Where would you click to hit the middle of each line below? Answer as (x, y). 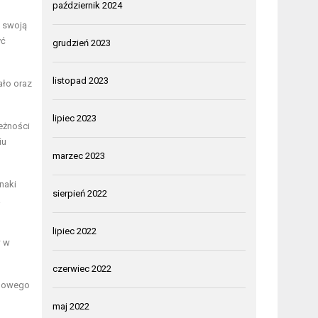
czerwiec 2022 (82, 268)
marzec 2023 (79, 155)
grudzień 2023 (82, 43)
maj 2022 (71, 306)
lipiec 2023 (75, 118)
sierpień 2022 (80, 193)
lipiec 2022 (75, 231)
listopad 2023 (81, 80)
